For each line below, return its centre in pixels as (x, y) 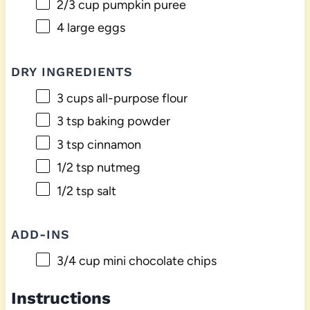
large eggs (94, 28)
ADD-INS (40, 235)
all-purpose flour (140, 98)
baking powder (127, 121)
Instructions (61, 298)
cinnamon (112, 144)
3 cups (75, 98)
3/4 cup (78, 261)
